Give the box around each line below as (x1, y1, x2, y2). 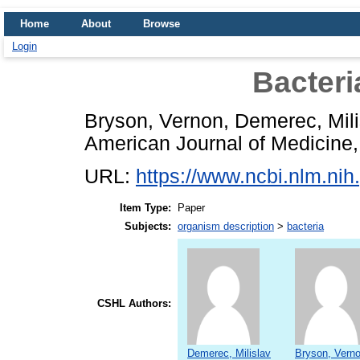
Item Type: (120, 202, 171, 215)
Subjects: (125, 220, 171, 233)
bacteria (287, 220, 324, 233)
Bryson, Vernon (84, 109, 223, 132)
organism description (178, 220, 274, 233)
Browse (143, 18, 180, 30)
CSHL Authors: (97, 297, 171, 310)
